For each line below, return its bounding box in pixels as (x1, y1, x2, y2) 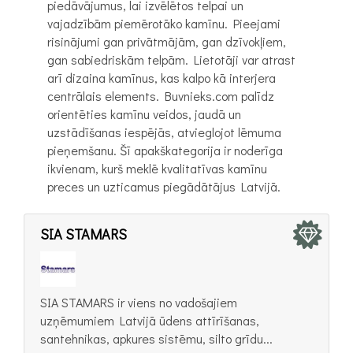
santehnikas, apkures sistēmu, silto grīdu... (40, 329, 273, 347)
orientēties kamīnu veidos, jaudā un (47, 105, 241, 122)
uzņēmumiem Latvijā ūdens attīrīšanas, (40, 311, 259, 329)
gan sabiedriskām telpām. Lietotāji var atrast (47, 50, 295, 68)
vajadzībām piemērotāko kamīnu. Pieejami (47, 14, 281, 32)
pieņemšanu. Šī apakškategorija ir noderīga (47, 141, 283, 158)
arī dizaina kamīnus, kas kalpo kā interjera (47, 69, 276, 86)
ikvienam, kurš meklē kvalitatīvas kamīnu (47, 159, 267, 176)
